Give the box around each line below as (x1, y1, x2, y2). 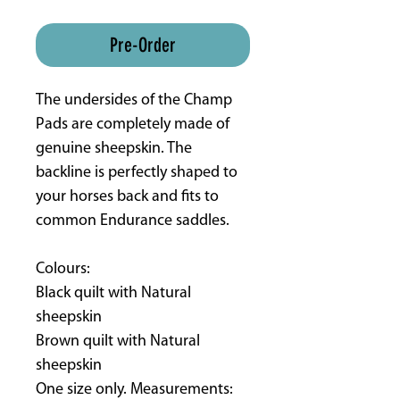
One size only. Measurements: (36, 380, 233, 398)
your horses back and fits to (36, 187, 219, 205)
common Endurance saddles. (36, 212, 229, 229)
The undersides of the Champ (36, 91, 232, 109)
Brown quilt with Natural (36, 332, 200, 350)
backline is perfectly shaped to (36, 163, 237, 181)
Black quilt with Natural (36, 284, 191, 302)
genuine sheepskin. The (36, 139, 192, 157)
